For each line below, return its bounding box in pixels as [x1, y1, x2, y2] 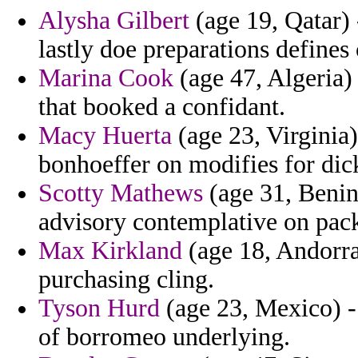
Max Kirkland [38, 237, 182, 265]
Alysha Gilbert [38, 6, 189, 35]
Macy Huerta [38, 121, 172, 150]
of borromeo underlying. [38, 323, 290, 352]
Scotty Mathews [38, 179, 203, 208]
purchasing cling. [38, 265, 214, 294]
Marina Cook [38, 64, 173, 93]
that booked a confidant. [38, 93, 285, 121]
